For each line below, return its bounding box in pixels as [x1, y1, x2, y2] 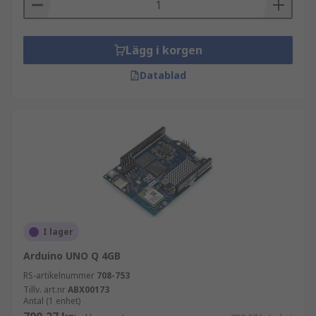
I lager [43, 226, 73, 238]
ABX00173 [68, 284, 109, 296]
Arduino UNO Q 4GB [23, 249, 121, 262]
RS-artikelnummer [23, 269, 95, 281]
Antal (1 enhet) [23, 295, 80, 307]
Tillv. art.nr [23, 284, 66, 296]
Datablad [140, 68, 186, 82]
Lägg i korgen [125, 42, 202, 58]
